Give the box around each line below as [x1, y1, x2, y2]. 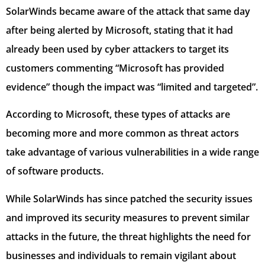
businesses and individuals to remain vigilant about [6, 248, 236, 262]
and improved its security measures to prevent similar [6, 211, 250, 224]
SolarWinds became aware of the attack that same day [6, 5, 250, 18]
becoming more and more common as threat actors [6, 127, 239, 140]
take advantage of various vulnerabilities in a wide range [6, 146, 259, 159]
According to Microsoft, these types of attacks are [6, 108, 230, 121]
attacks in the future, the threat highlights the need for [6, 230, 251, 243]
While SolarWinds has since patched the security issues [6, 192, 253, 205]
